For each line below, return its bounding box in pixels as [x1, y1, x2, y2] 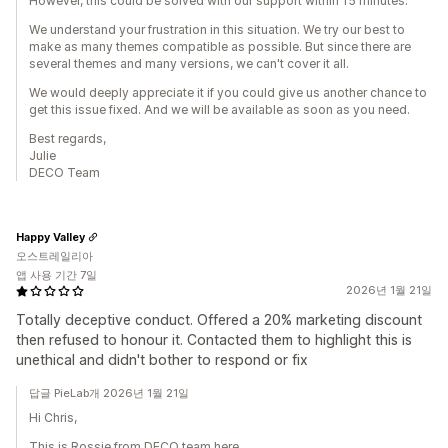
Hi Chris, [29, 410, 77, 425]
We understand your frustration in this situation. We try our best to [29, 22, 405, 37]
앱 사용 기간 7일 [16, 268, 97, 282]
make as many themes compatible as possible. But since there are [29, 39, 411, 54]
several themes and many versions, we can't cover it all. [29, 56, 349, 71]
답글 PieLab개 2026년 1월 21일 [29, 386, 189, 400]
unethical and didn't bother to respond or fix [16, 351, 308, 368]
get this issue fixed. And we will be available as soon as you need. [29, 102, 410, 117]
